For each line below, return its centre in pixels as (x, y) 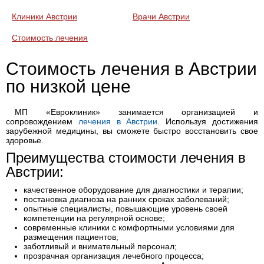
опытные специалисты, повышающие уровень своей (126, 209)
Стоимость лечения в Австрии (131, 69)
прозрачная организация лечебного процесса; (114, 256)
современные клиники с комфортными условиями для (129, 227)
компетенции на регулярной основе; (94, 218)
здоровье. (25, 140)
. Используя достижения (208, 121)
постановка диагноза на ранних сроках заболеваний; (126, 199)
